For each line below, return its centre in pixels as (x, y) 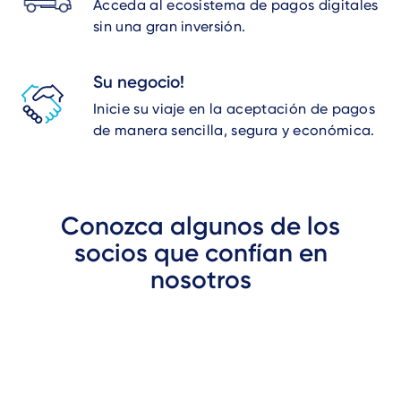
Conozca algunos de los (200, 226)
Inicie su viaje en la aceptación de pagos (235, 109)
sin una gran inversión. (170, 26)
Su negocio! (139, 82)
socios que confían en (200, 253)
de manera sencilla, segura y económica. (234, 130)
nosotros (200, 280)
